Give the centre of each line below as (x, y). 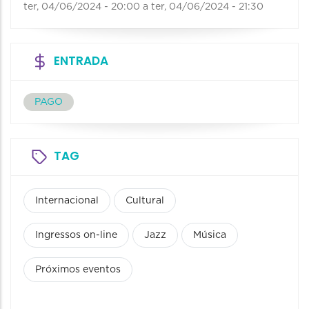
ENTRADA (81, 61)
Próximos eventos (78, 270)
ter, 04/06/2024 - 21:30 (207, 7)
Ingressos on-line (76, 236)
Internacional (67, 201)
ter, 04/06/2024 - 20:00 (82, 7)
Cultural (145, 201)
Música (210, 236)
